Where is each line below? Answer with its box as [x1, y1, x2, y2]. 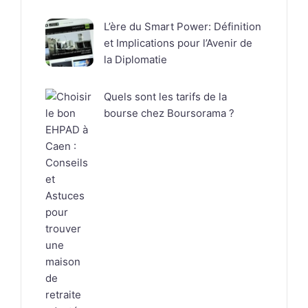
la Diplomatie [104, 53, 167, 67]
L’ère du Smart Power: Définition [104, 20, 261, 34]
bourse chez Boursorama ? [104, 107, 234, 120]
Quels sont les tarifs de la [104, 90, 227, 104]
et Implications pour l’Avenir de [104, 36, 252, 50]
